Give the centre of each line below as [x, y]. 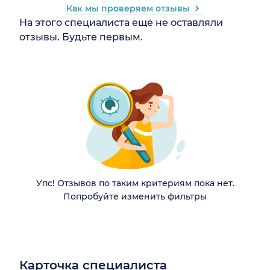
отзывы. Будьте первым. [81, 37]
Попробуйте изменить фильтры [135, 196]
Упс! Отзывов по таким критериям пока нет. [135, 183]
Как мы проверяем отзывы [128, 8]
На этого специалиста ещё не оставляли [121, 22]
